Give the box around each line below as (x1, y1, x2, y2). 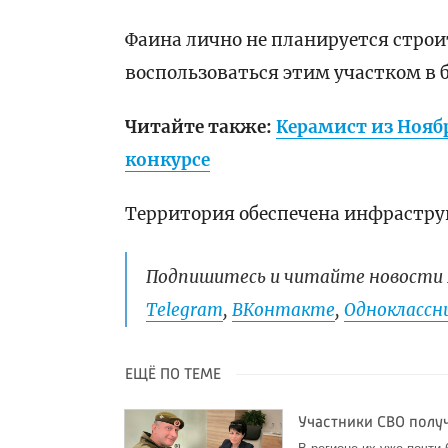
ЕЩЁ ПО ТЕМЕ (125, 366, 222, 383)
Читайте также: (125, 115, 277, 138)
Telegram (146, 298, 224, 321)
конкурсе (125, 148, 211, 171)
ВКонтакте (232, 298, 336, 321)
